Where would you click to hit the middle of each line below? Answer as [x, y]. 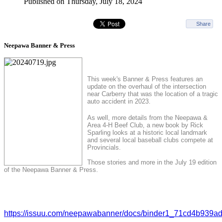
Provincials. [105, 148]
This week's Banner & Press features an [145, 79]
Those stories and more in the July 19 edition [152, 163]
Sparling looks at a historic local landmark [147, 133]
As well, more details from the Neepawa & [147, 118]
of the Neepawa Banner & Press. [51, 170]
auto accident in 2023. [120, 102]
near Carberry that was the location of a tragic [153, 94]
